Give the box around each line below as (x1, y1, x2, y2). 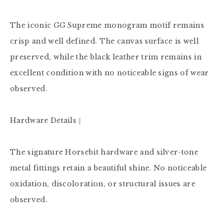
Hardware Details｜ (10, 116, 84, 125)
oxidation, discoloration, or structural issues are (10, 179, 196, 188)
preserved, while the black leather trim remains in (10, 53, 202, 61)
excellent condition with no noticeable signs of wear (10, 68, 209, 77)
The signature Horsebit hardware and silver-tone (10, 148, 199, 157)
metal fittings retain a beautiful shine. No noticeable (10, 164, 207, 172)
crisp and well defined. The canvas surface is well (10, 37, 199, 46)
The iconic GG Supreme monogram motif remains (10, 21, 205, 30)
